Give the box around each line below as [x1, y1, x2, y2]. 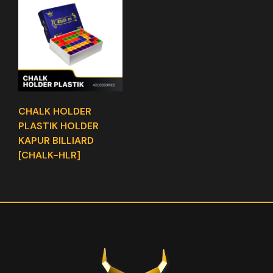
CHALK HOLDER [18, 105, 91, 118]
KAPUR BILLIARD [18, 134, 94, 147]
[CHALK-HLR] [18, 149, 80, 161]
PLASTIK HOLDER [18, 119, 99, 132]
